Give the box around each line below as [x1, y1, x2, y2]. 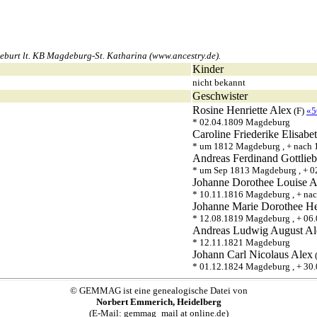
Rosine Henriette [192, 104, 267, 116]
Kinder [192, 63, 224, 75]
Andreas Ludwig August [192, 224, 303, 236]
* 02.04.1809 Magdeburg [192, 117, 290, 127]
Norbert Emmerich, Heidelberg [96, 296, 221, 307]
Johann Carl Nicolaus [192, 248, 289, 260]
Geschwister [192, 90, 248, 102]
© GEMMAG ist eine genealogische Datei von [69, 285, 248, 296]
